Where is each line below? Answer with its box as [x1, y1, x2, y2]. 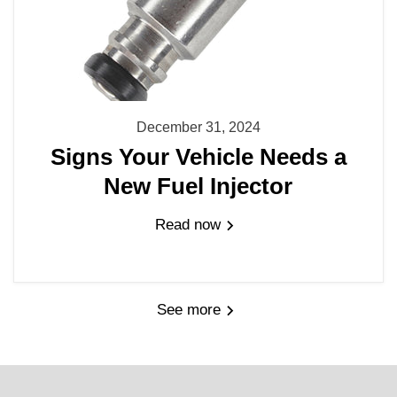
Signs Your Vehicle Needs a [50, 144, 346, 170]
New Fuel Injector [104, 174, 293, 199]
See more [156, 300, 225, 318]
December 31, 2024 [136, 119, 261, 135]
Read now [155, 216, 226, 234]
